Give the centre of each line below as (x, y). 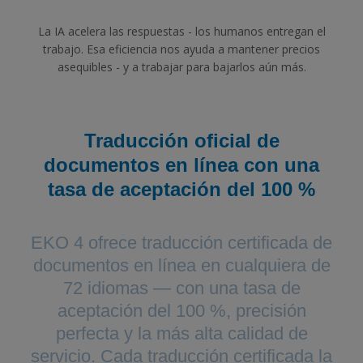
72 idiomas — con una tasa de (181, 288)
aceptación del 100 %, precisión (181, 310)
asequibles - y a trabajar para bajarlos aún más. (181, 66)
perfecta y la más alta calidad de (181, 333)
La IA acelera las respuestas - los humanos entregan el (181, 31)
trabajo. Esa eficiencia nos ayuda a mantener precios (181, 49)
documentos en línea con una (181, 164)
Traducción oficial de (181, 140)
